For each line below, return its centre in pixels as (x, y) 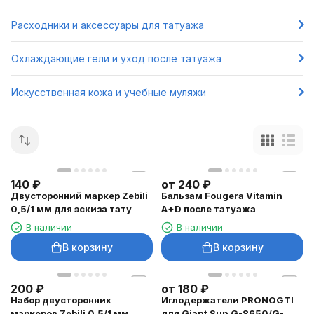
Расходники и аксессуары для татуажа (108, 25)
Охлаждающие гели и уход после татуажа (116, 58)
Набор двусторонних (61, 300)
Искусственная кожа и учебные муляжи (109, 92)
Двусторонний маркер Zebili (79, 196)
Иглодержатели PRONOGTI (227, 300)
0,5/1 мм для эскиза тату (71, 209)
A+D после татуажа (209, 209)
